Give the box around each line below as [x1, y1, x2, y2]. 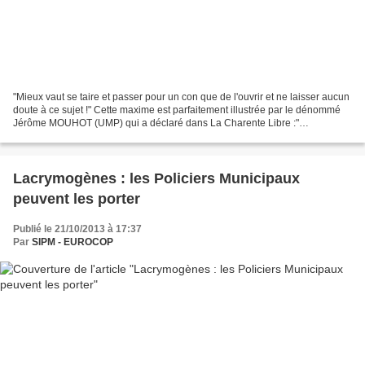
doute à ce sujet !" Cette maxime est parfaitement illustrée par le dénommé [13, 104, 341, 117]
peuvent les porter [13, 191, 140, 208]
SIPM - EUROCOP [32, 236, 113, 248]
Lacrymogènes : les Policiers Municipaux [13, 170, 300, 187]
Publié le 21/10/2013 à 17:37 [13, 223, 142, 235]
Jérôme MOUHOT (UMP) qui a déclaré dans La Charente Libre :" [13, 117, 299, 130]
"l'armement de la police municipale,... [13, 130, 180, 143]
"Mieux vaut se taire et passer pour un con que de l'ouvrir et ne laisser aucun [13, 91, 350, 103]
